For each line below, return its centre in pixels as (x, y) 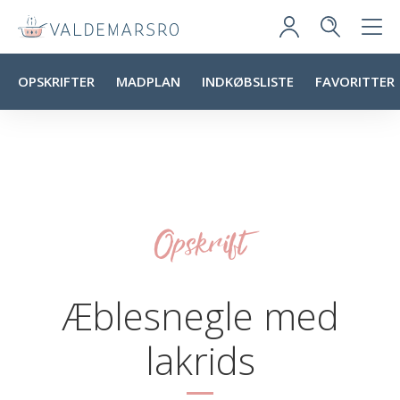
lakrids (200, 360)
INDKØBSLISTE (248, 81)
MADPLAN (148, 81)
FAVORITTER (355, 81)
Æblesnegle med (200, 316)
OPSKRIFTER (56, 81)
